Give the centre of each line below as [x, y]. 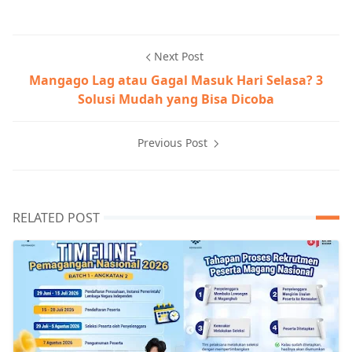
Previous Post [174, 143]
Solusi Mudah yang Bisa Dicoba [176, 99]
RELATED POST [56, 218]
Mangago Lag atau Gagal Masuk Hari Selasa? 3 [176, 81]
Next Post [178, 57]
